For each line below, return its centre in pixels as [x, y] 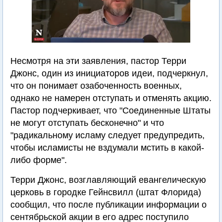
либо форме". [39, 160]
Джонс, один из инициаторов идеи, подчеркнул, [109, 73]
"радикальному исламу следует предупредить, [108, 135]
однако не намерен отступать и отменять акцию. [111, 98]
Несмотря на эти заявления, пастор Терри [98, 61]
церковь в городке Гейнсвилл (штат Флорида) [106, 192]
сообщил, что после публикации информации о [109, 205]
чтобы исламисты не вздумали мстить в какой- [107, 148]
